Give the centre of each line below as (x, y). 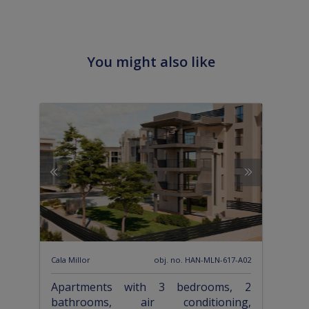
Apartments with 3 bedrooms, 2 (151, 287)
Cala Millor (70, 260)
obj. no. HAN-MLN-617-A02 (203, 260)
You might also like (151, 62)
